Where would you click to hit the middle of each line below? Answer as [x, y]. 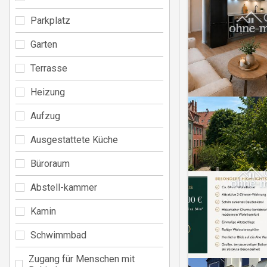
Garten [44, 44]
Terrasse [49, 68]
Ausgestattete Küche [74, 139]
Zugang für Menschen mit [82, 259]
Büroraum [50, 163]
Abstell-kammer [64, 187]
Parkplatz [50, 20]
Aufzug [45, 116]
